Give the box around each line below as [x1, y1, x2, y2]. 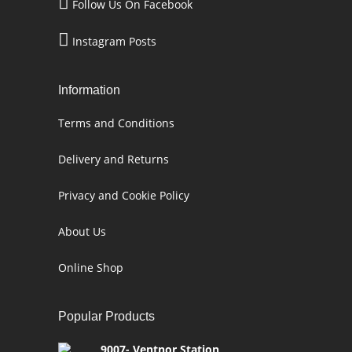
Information [58, 83, 120, 97]
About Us [58, 224, 106, 239]
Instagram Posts [72, 34, 156, 49]
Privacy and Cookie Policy [58, 188, 189, 203]
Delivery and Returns [58, 152, 169, 167]
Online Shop [58, 260, 123, 275]
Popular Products [58, 310, 155, 323]
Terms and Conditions [58, 115, 174, 130]
